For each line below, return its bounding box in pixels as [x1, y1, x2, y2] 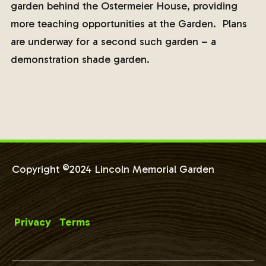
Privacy [14, 216, 51, 229]
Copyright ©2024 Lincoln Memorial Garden [12, 163, 214, 176]
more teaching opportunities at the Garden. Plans [10, 17, 247, 30]
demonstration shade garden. [10, 53, 150, 66]
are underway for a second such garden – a [10, 35, 216, 48]
